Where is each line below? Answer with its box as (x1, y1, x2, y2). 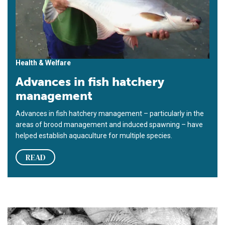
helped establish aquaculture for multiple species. (16, 132, 172, 140)
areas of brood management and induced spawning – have (16, 121, 203, 129)
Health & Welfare (16, 59, 71, 67)
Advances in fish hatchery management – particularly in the (16, 109, 204, 118)
